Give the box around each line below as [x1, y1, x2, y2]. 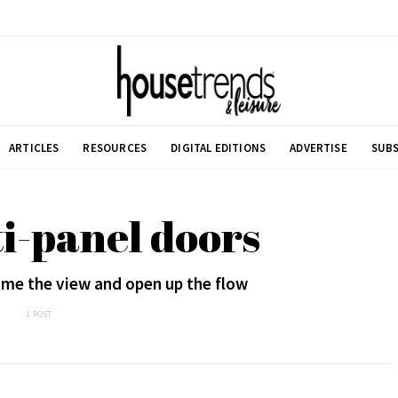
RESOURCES [83, 139, 147, 155]
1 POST [26, 308, 52, 320]
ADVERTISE [290, 139, 347, 155]
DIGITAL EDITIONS [171, 139, 267, 155]
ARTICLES [9, 139, 60, 155]
